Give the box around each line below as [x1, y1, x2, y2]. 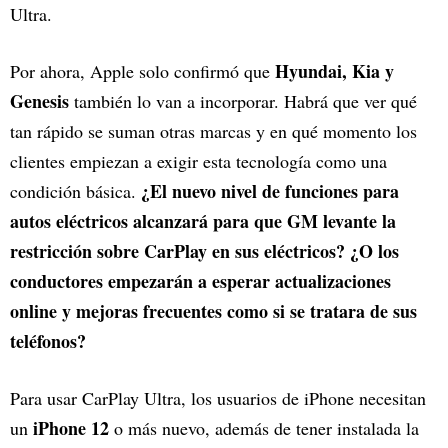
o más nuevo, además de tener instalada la [114, 416, 419, 441]
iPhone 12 [28, 415, 114, 442]
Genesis [10, 88, 69, 115]
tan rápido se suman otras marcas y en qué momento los [10, 119, 417, 144]
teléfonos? [10, 328, 86, 355]
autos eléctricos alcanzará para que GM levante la [10, 208, 396, 235]
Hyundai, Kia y [275, 58, 394, 85]
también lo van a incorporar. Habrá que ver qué [69, 89, 417, 114]
